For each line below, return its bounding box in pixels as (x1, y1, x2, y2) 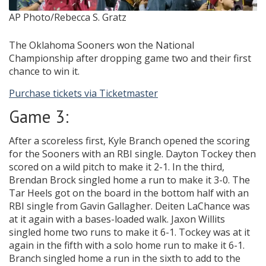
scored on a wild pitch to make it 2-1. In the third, (9, 160, 224, 174)
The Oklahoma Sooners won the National (9, 39, 194, 52)
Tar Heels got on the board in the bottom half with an (9, 186, 249, 200)
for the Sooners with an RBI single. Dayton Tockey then (9, 147, 256, 161)
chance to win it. (9, 65, 80, 78)
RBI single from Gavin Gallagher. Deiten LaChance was (9, 199, 250, 213)
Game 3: (9, 106, 69, 128)
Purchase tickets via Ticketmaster (9, 87, 158, 100)
